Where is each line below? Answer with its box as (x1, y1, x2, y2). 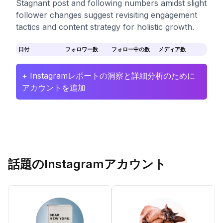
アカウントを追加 (22, 83, 86, 93)
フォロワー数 (65, 46, 98, 53)
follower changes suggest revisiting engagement (16, 10, 197, 20)
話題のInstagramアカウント (8, 157, 166, 171)
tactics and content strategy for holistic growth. (16, 22, 194, 32)
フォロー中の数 (111, 46, 150, 53)
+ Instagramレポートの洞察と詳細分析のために (22, 71, 195, 81)
